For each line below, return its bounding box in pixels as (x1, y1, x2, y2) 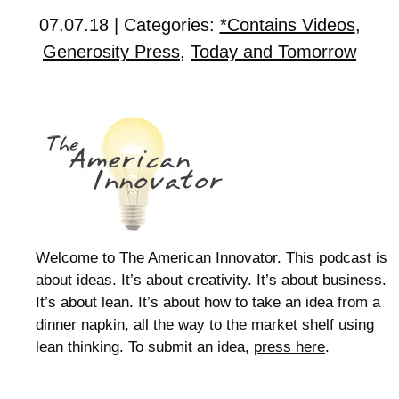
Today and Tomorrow (191, 42, 356, 61)
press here (254, 338, 325, 355)
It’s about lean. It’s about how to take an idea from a (36, 294, 380, 311)
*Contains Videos (219, 15, 355, 35)
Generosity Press (43, 42, 180, 61)
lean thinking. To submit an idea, (36, 338, 254, 355)
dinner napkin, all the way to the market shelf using (36, 316, 374, 333)
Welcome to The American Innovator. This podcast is (36, 249, 387, 266)
